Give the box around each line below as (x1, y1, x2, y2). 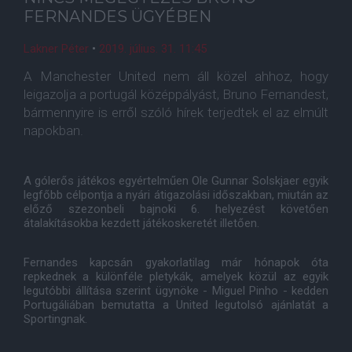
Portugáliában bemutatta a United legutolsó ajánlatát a (24, 298, 328, 312)
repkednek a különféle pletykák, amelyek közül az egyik (24, 269, 328, 284)
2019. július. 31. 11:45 (99, 42, 207, 56)
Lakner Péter (24, 42, 89, 56)
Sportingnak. (24, 312, 87, 326)
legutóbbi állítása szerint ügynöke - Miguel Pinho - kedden (24, 284, 328, 298)
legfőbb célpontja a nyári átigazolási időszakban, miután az (24, 188, 328, 202)
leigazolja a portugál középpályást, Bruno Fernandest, (24, 86, 328, 102)
